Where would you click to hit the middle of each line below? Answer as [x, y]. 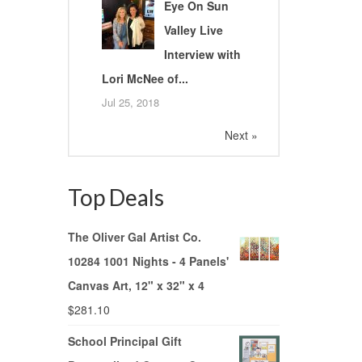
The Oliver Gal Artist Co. [134, 237]
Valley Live [193, 30]
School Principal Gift [124, 341]
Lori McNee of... [145, 79]
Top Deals [116, 198]
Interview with [202, 55]
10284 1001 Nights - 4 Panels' [148, 261]
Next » [241, 135]
